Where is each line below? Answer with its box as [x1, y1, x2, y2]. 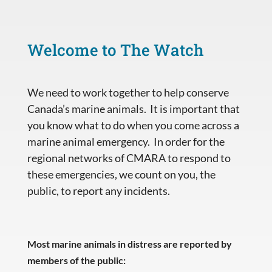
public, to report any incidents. [27, 183, 170, 197]
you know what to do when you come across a [27, 118, 239, 132]
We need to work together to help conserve [27, 85, 229, 99]
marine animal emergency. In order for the [27, 134, 225, 148]
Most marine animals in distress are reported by [27, 237, 232, 250]
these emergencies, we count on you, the [27, 167, 216, 181]
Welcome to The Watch [27, 39, 204, 60]
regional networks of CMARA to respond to [27, 151, 231, 165]
